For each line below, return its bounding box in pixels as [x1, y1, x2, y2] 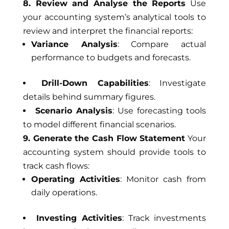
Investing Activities [36, 213, 123, 223]
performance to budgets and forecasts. [31, 53, 191, 62]
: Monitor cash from [120, 174, 207, 184]
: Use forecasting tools [112, 106, 207, 116]
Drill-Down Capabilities [41, 78, 149, 88]
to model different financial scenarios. [22, 120, 176, 129]
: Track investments [122, 213, 207, 223]
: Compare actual [117, 39, 207, 49]
